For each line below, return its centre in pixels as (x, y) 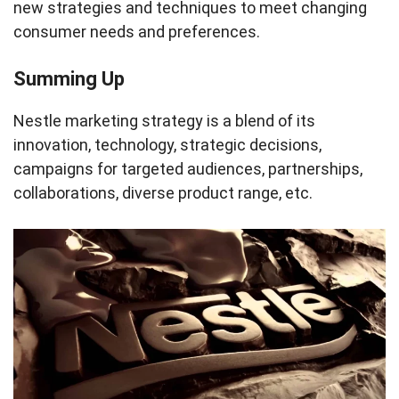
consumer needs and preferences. (137, 32)
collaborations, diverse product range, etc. (165, 193)
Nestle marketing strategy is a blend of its (164, 121)
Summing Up (69, 79)
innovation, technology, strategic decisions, (167, 145)
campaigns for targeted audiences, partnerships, (188, 169)
